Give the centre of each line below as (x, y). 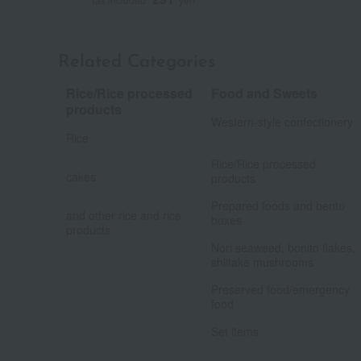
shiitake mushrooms (262, 261)
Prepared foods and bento (278, 205)
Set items (235, 331)
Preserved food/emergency (280, 289)
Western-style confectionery (282, 121)
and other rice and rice (124, 215)
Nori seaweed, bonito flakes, (283, 247)
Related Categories (137, 62)
